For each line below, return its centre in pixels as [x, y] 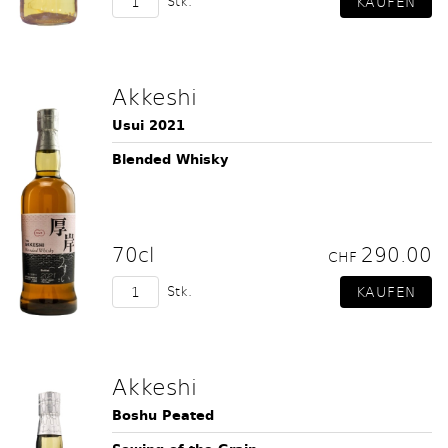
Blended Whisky [170, 159]
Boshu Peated [163, 415]
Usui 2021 [148, 125]
